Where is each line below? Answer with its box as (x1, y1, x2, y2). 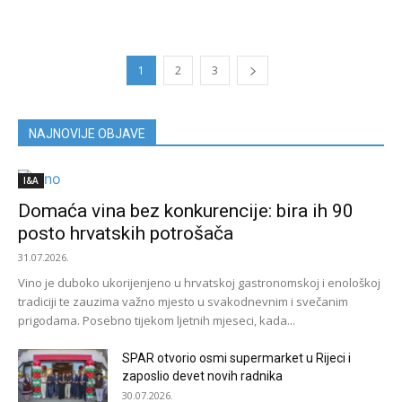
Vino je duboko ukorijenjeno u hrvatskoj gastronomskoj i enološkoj (18, 275, 380, 292)
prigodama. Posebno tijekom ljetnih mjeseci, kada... (18, 312, 295, 329)
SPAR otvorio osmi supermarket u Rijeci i (122, 351, 351, 366)
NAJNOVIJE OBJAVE (29, 127, 145, 142)
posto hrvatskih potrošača (18, 223, 233, 245)
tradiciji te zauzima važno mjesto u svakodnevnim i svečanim (18, 293, 348, 310)
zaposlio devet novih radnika (122, 369, 283, 384)
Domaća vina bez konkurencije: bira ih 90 (18, 200, 354, 223)
